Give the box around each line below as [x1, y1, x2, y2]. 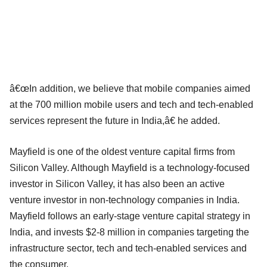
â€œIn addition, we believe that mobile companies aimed [10, 83, 250, 94]
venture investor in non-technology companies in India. [10, 194, 240, 205]
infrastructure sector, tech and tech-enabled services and [10, 243, 247, 253]
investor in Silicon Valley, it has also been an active [10, 178, 225, 189]
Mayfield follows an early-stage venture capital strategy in [10, 210, 250, 221]
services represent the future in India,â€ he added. [10, 115, 220, 126]
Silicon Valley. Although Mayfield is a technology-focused [10, 162, 250, 173]
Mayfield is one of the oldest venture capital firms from [10, 146, 235, 157]
